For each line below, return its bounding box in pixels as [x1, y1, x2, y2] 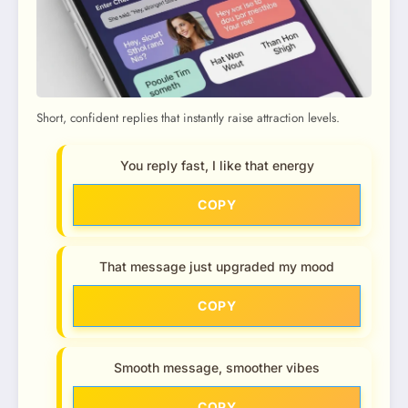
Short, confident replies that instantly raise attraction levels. [36, 109, 340, 127]
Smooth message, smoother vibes [114, 360, 320, 376]
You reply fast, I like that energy [119, 158, 314, 174]
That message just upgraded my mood [99, 259, 334, 275]
